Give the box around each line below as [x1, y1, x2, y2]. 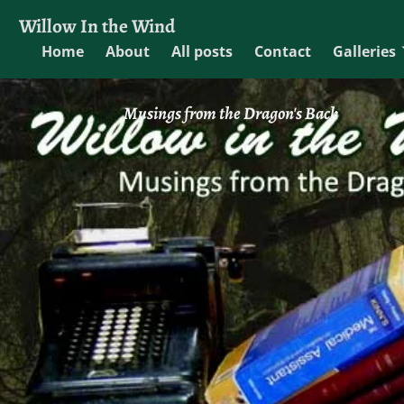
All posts [171, 41, 233, 61]
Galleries [333, 41, 396, 61]
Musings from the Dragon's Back [124, 101, 339, 125]
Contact [254, 41, 311, 61]
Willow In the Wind [19, 13, 176, 40]
